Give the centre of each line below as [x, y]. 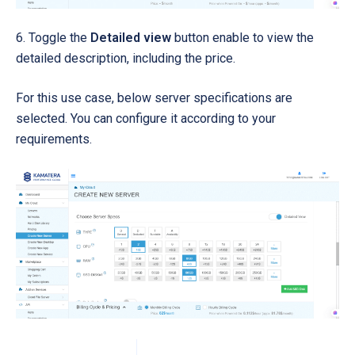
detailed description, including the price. [126, 59]
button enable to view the [242, 38]
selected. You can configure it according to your [146, 119]
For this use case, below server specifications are [154, 98]
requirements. [54, 139]
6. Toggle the [53, 38]
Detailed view [131, 38]
